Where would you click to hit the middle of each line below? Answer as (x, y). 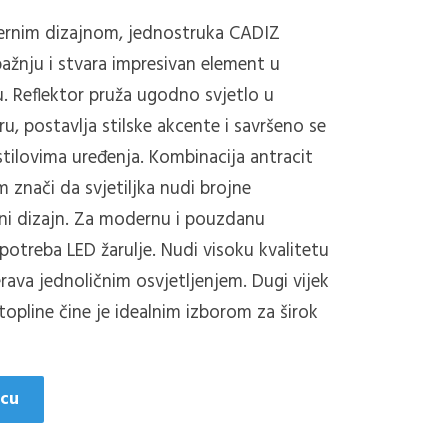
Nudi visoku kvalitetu (245, 250)
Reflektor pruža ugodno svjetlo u (144, 95)
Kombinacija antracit (231, 157)
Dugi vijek (291, 281)
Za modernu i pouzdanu (170, 219)
